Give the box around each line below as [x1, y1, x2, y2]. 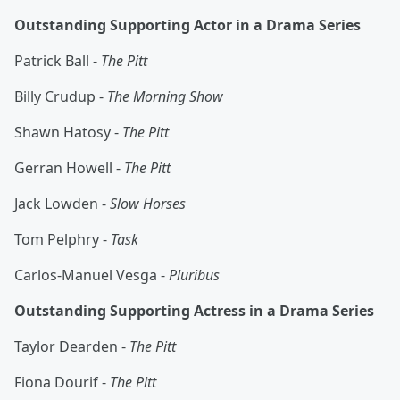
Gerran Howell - [14, 158, 124, 179]
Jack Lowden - [14, 194, 110, 214]
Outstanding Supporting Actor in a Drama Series [14, 15, 361, 36]
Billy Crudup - [14, 87, 107, 107]
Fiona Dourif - [14, 372, 110, 393]
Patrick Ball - [14, 51, 101, 71]
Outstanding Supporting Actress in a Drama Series [14, 301, 374, 321]
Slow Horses [110, 194, 186, 214]
